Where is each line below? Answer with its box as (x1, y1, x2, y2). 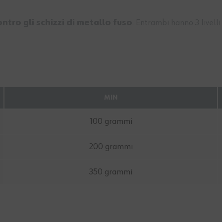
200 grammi (89, 142, 133, 152)
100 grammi (89, 117, 132, 126)
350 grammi (89, 167, 132, 177)
